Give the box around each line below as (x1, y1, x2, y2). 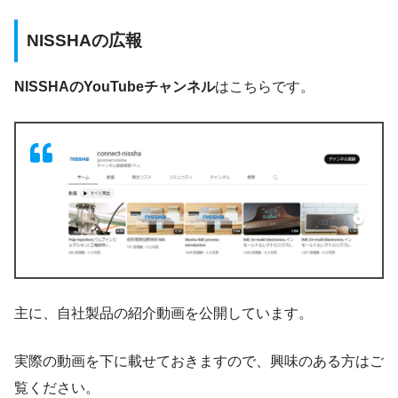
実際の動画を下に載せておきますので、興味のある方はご (14, 353, 384, 369)
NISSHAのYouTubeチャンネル (14, 79, 215, 95)
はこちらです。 (215, 79, 314, 95)
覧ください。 (14, 379, 99, 395)
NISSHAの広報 (27, 30, 142, 50)
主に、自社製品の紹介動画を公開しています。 (14, 305, 313, 321)
